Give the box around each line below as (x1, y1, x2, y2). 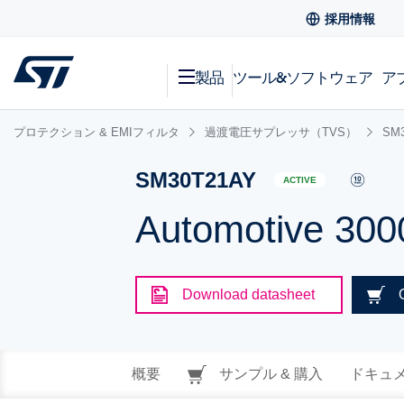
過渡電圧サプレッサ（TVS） (205, 125, 357, 139)
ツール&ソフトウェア (233, 67, 372, 87)
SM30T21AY (135, 168, 257, 192)
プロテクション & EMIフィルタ (14, 125, 179, 139)
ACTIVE (283, 175, 317, 186)
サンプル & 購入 (215, 366, 323, 381)
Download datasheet (182, 287, 316, 302)
